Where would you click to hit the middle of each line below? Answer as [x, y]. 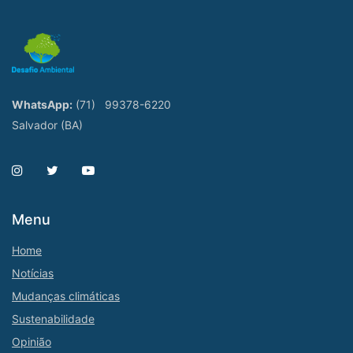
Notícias [33, 273]
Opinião [32, 342]
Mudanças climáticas [66, 296]
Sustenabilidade [53, 319]
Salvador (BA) [47, 125]
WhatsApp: [42, 105]
